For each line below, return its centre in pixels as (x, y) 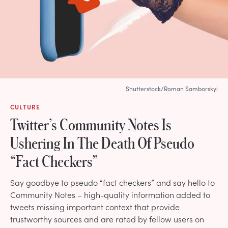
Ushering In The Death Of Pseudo (102, 142)
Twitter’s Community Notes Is (91, 124)
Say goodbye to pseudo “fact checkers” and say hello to (112, 182)
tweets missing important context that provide (95, 206)
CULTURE (25, 107)
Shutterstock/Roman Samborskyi (172, 88)
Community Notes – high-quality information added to (110, 194)
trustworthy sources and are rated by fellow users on (107, 219)
